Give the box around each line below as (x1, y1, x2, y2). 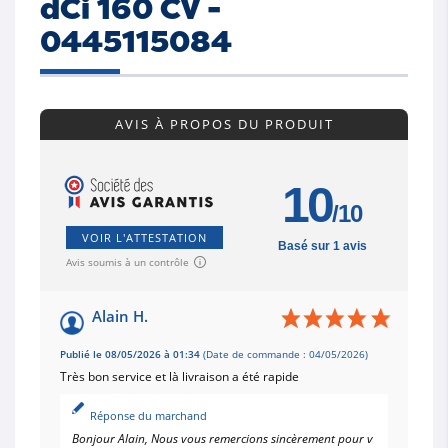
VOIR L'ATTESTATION (82, 229, 207, 245)
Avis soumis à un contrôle (66, 254, 189, 269)
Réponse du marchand (90, 407, 207, 423)
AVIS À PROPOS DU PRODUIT (114, 114, 334, 133)
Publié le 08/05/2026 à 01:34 (60, 347, 200, 361)
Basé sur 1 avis (277, 238, 367, 253)
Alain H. (92, 305, 148, 326)
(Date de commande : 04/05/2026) (200, 347, 368, 361)
